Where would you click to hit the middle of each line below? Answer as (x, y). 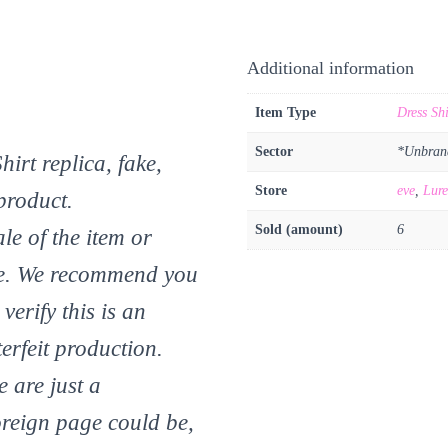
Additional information (330, 68)
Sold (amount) (298, 230)
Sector (273, 152)
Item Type (285, 113)
